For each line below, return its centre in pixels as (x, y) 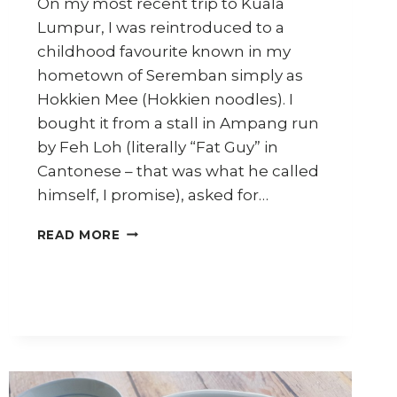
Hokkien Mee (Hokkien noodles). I (165, 99)
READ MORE (78, 234)
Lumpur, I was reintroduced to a (160, 27)
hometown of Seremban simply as (170, 75)
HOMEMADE (162, 361)
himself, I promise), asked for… (152, 195)
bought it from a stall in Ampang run (178, 123)
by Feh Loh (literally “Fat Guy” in (157, 147)
